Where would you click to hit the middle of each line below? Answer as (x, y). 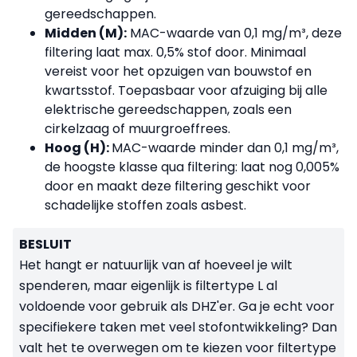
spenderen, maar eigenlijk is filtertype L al (148, 285)
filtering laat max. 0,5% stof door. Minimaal (175, 52)
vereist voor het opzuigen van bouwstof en (178, 71)
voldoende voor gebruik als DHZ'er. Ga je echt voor (177, 306)
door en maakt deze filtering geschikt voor (178, 186)
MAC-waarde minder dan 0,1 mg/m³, (225, 147)
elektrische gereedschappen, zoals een (168, 109)
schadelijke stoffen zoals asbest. (145, 205)
